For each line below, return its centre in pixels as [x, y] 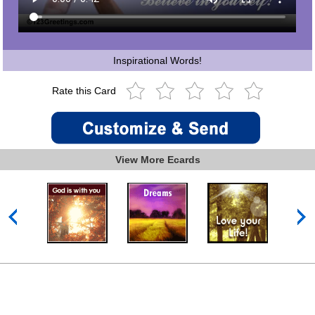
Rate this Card [85, 91]
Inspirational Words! [157, 61]
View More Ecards [157, 160]
